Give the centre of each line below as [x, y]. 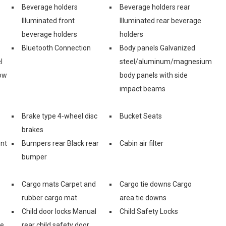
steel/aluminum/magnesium [166, 61]
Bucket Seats [141, 116]
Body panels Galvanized [157, 48]
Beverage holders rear [155, 7]
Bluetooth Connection [56, 48]
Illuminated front [48, 20]
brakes [33, 129]
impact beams [143, 89]
